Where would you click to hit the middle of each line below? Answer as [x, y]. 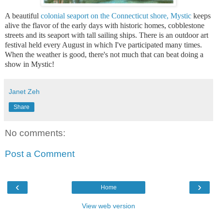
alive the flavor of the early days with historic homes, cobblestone [105, 25]
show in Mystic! [30, 64]
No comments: [35, 133]
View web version [108, 206]
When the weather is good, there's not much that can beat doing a [104, 54]
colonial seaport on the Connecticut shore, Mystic [116, 15]
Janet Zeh [24, 91]
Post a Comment [40, 154]
